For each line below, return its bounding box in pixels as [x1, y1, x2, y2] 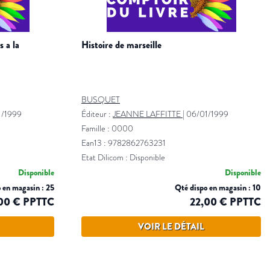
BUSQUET [81, 94, 120, 106]
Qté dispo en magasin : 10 [175, 181, 261, 194]
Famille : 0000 [81, 123, 133, 135]
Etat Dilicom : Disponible [81, 152, 165, 164]
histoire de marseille [89, 38, 162, 52]
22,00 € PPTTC [190, 194, 261, 210]
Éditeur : [81, 108, 113, 121]
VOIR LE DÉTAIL [138, 220, 204, 234]
